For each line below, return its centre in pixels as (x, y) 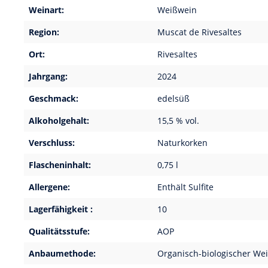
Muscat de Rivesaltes (200, 32)
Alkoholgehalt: (59, 121)
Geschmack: (54, 98)
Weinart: (46, 10)
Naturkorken (182, 143)
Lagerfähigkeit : (61, 209)
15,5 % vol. (178, 121)
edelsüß (173, 98)
